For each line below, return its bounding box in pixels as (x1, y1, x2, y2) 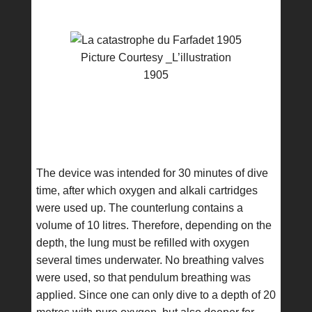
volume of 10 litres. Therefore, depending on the (36, 219, 272, 231)
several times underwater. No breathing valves (36, 254, 264, 266)
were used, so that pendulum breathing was (36, 272, 251, 283)
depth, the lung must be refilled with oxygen (36, 237, 249, 249)
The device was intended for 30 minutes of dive (36, 167, 268, 179)
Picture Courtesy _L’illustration (80, 52, 231, 63)
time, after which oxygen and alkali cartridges (36, 185, 258, 196)
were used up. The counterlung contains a (36, 202, 243, 214)
